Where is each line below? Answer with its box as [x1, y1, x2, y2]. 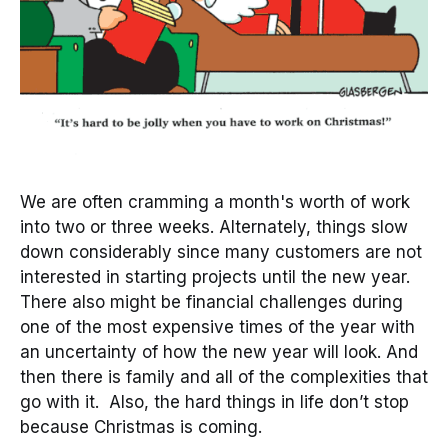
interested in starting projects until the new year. [20, 266, 410, 287]
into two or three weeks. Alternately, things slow [20, 216, 408, 237]
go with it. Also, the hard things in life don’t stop [20, 391, 409, 412]
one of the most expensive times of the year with [20, 316, 415, 337]
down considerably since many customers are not [20, 241, 422, 262]
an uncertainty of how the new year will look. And [20, 341, 418, 362]
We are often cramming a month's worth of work [20, 191, 410, 212]
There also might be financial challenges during [20, 291, 403, 312]
